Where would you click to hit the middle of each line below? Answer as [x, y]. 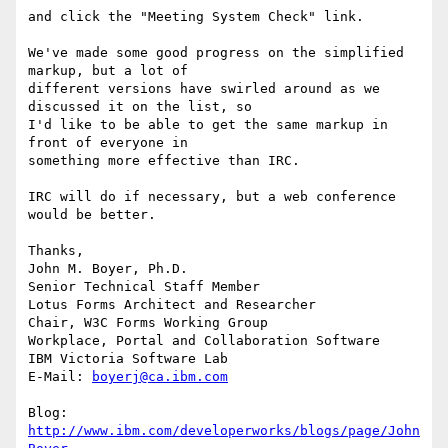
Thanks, [56, 251]
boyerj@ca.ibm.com [160, 377]
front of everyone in [112, 143]
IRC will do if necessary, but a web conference [212, 197]
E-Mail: [60, 377]
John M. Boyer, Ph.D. [108, 269]
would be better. [92, 215]
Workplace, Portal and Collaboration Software [204, 341]
